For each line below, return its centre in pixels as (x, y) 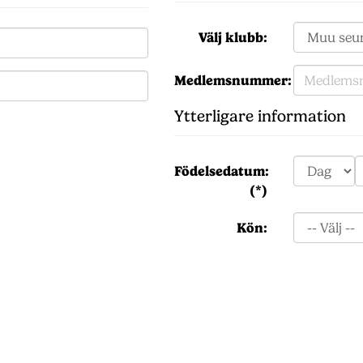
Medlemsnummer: (233, 80)
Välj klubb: (233, 37)
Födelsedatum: (222, 171)
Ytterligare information (260, 116)
